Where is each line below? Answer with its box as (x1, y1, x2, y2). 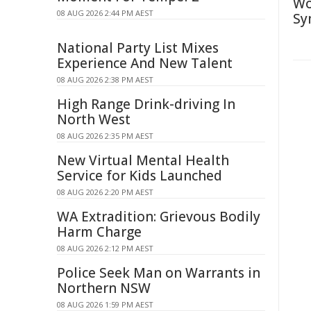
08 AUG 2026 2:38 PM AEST (57, 74, 153, 85)
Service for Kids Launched (57, 167, 222, 185)
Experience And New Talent (57, 54, 233, 72)
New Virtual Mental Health (57, 151, 229, 169)
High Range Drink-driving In (57, 95, 235, 113)
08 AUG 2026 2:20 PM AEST (57, 187, 153, 197)
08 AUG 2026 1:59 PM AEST (57, 299, 153, 310)
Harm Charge (57, 223, 142, 241)
